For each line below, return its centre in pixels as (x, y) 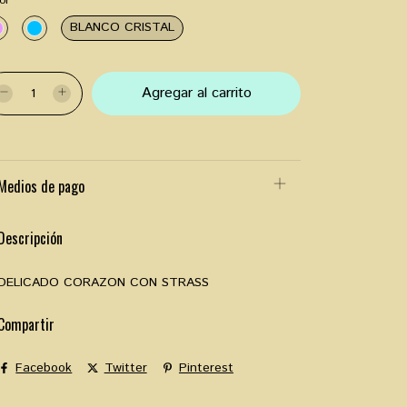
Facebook (44, 368)
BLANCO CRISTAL (122, 27)
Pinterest (206, 368)
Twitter (125, 368)
